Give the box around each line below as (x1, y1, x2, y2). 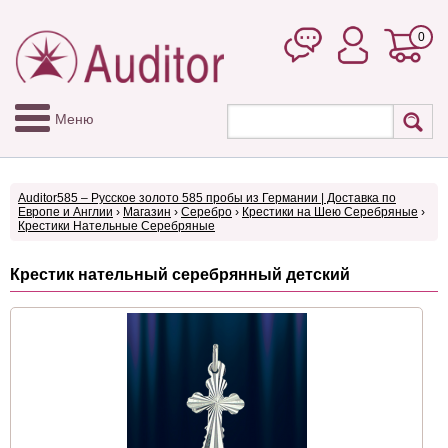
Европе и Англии (18, 205, 113, 220)
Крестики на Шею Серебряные (242, 205, 418, 220)
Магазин (123, 205, 171, 220)
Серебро (181, 205, 232, 220)
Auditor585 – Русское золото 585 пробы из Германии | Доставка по (18, 191, 396, 206)
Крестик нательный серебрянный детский (10, 266, 350, 284)
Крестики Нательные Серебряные (18, 219, 215, 234)
